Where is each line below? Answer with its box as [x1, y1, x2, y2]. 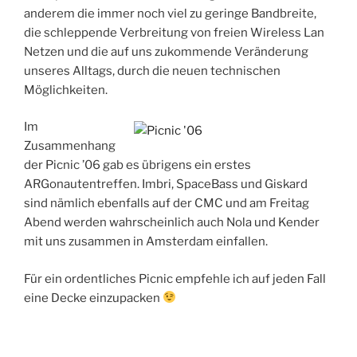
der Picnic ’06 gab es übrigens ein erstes [24, 158, 251, 173]
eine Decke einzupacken [24, 290, 163, 305]
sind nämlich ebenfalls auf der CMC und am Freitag [24, 196, 309, 211]
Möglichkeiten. [24, 82, 108, 97]
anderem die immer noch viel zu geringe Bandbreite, [24, 6, 316, 21]
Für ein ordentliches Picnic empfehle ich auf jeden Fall [24, 271, 326, 286]
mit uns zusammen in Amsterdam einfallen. [24, 234, 268, 249]
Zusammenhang [24, 139, 116, 154]
